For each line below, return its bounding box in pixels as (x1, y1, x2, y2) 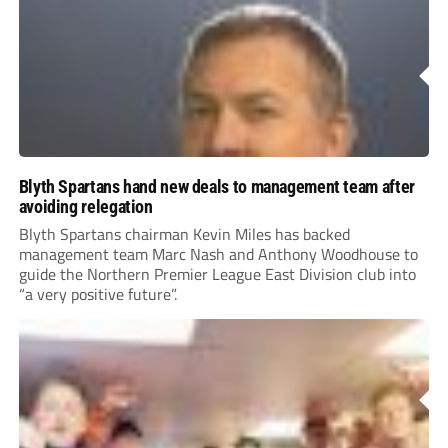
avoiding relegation (18, 196, 153, 218)
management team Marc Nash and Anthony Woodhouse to (18, 242, 418, 267)
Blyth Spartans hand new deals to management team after (18, 176, 415, 198)
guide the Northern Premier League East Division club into (18, 262, 416, 287)
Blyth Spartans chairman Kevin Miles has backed (18, 222, 350, 247)
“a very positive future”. (18, 282, 177, 307)
